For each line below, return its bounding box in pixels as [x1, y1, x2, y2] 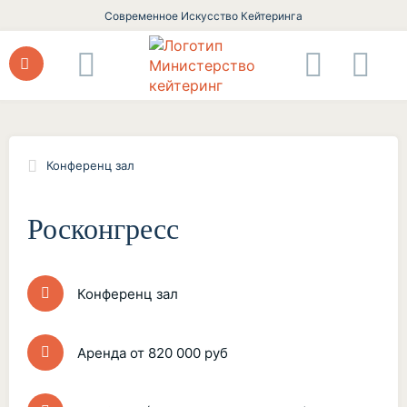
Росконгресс [27, 213, 179, 245]
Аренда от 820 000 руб [77, 344, 228, 362]
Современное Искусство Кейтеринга [104, 9, 303, 23]
